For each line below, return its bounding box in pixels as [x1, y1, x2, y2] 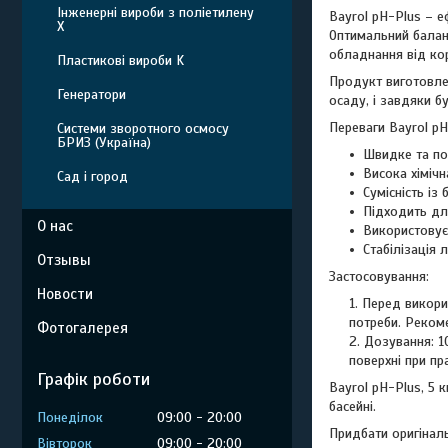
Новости [37, 285, 93, 303]
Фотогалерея [37, 319, 128, 337]
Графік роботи [37, 368, 150, 390]
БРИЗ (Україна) [57, 134, 151, 151]
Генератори [57, 86, 126, 103]
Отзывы [37, 251, 91, 269]
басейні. [329, 397, 376, 415]
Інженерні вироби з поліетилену [57, 4, 254, 21]
